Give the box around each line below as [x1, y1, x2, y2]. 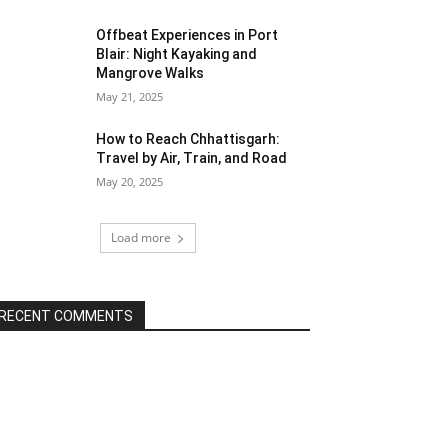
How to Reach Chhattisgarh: [96, 130, 281, 147]
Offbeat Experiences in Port [96, 26, 279, 43]
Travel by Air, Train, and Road [96, 149, 288, 166]
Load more [111, 228, 171, 246]
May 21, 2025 [96, 88, 164, 104]
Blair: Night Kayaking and [96, 45, 258, 62]
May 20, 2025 [96, 173, 164, 189]
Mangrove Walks [96, 64, 205, 81]
